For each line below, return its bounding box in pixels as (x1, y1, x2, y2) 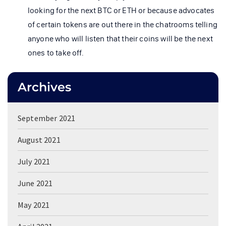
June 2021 (18, 178, 53, 188)
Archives (18, 79, 71, 94)
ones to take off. (28, 47, 84, 58)
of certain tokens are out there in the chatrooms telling (28, 19, 217, 29)
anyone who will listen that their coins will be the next (28, 33, 213, 43)
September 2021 (18, 112, 76, 123)
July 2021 (18, 156, 50, 166)
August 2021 (18, 134, 61, 145)
